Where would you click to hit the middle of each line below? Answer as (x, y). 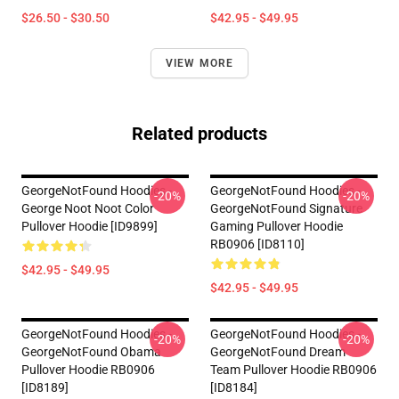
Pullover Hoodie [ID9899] (90, 226)
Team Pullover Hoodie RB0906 (293, 370)
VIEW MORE (199, 63)
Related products (199, 134)
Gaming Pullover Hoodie (277, 226)
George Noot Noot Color (88, 208)
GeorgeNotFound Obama (91, 352)
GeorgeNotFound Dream (278, 352)
